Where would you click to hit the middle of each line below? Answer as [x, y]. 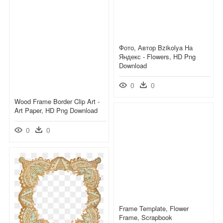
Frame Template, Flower [154, 208]
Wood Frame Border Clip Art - [57, 101]
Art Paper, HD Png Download [56, 110]
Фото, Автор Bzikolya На [156, 47]
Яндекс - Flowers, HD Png [157, 56]
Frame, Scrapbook [146, 217]
